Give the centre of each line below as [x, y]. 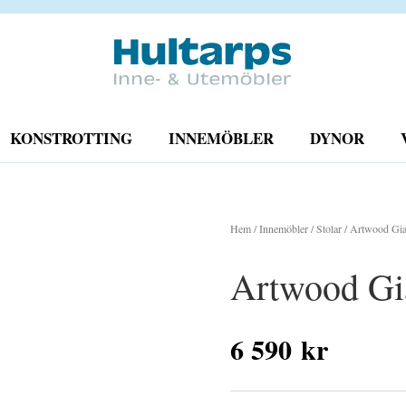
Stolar [329, 228]
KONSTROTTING [71, 138]
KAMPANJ [141, 223]
